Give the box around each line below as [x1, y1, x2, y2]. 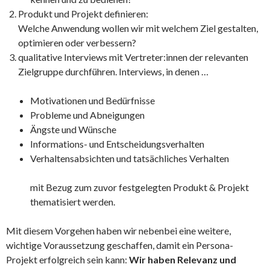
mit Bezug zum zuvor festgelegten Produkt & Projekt [30, 181, 249, 193]
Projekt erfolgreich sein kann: [6, 253, 129, 265]
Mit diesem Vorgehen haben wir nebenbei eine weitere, [6, 224, 231, 236]
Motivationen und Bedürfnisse [30, 94, 155, 106]
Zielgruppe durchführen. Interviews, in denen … [18, 65, 209, 77]
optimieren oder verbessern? [18, 36, 136, 48]
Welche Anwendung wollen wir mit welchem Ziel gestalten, [18, 22, 258, 34]
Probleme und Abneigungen [30, 108, 145, 121]
